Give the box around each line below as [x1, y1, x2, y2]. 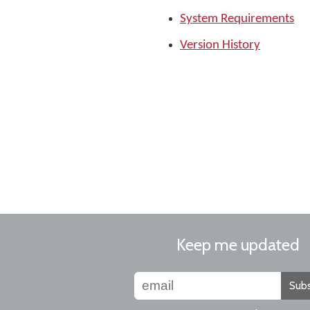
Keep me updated [176, 235, 300, 255]
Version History [180, 39, 260, 52]
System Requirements [180, 12, 294, 26]
